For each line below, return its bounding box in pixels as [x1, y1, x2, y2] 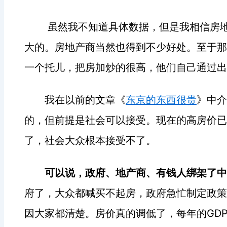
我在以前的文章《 [45, 94, 126, 105]
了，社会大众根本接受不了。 [24, 134, 156, 146]
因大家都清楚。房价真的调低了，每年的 [24, 207, 207, 219]
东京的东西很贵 [126, 94, 197, 105]
